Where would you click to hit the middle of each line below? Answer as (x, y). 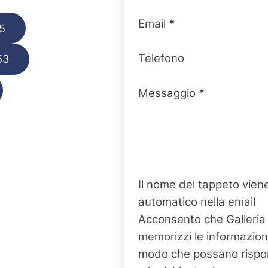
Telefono (161, 59)
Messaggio (167, 93)
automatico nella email (197, 202)
